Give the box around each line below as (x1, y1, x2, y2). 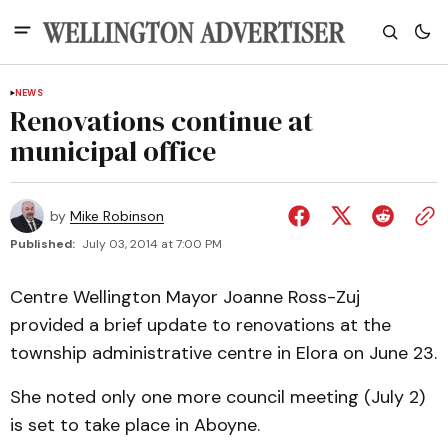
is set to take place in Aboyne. (10, 413, 260, 437)
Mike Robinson (70, 207, 164, 225)
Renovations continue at (10, 102, 313, 140)
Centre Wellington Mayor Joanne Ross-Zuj (10, 285, 360, 309)
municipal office (10, 132, 216, 170)
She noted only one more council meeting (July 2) (10, 385, 425, 409)
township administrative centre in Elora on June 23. (10, 341, 437, 365)
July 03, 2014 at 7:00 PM (82, 236, 222, 252)
